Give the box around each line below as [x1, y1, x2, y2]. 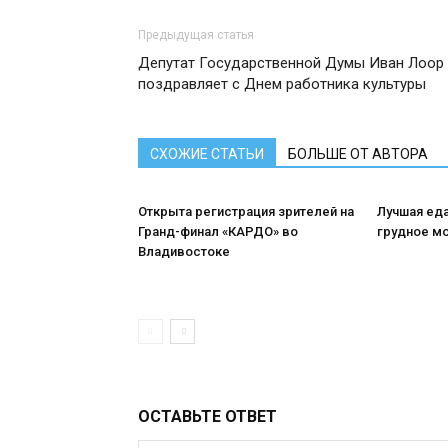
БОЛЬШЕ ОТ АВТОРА [288, 146, 428, 162]
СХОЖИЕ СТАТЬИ [150, 146, 264, 162]
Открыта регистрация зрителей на [138, 204, 354, 219]
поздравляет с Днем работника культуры [138, 75, 426, 93]
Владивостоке [138, 244, 230, 259]
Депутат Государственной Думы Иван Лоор [138, 54, 444, 72]
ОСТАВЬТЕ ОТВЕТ [138, 407, 277, 426]
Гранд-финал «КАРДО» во [138, 224, 298, 239]
